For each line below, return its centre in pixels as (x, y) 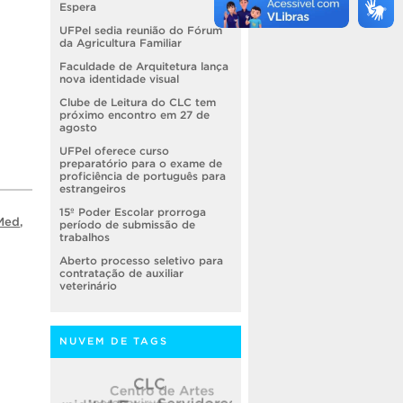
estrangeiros (93, 189)
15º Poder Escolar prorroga (133, 212)
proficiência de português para (143, 176)
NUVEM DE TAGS (114, 341)
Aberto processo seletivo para (141, 261)
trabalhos (85, 237)
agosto (78, 128)
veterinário (88, 286)
